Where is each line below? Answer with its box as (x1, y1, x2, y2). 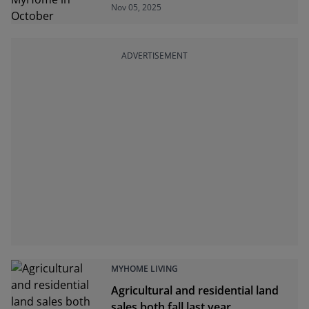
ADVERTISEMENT (121, 50, 188, 61)
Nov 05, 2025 (111, 1, 162, 13)
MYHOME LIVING (111, 263, 179, 275)
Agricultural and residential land (111, 283, 279, 298)
